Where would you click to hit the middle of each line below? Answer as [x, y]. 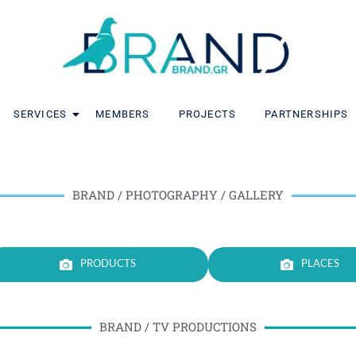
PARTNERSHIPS [307, 114]
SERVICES [40, 114]
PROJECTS [207, 114]
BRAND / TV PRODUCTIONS [178, 327]
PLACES [321, 265]
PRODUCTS [108, 265]
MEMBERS [123, 114]
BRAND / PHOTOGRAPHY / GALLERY [178, 195]
